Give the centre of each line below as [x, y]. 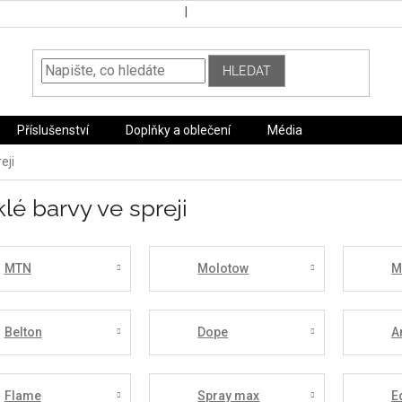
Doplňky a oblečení [178, 130]
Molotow [223, 268]
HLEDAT [247, 70]
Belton [23, 332]
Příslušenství [53, 130]
